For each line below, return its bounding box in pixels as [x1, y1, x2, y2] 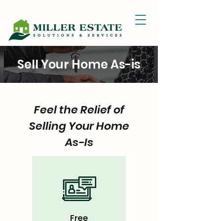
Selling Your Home [29, 118, 129, 134]
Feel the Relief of [34, 102, 124, 117]
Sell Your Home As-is [17, 56, 141, 73]
